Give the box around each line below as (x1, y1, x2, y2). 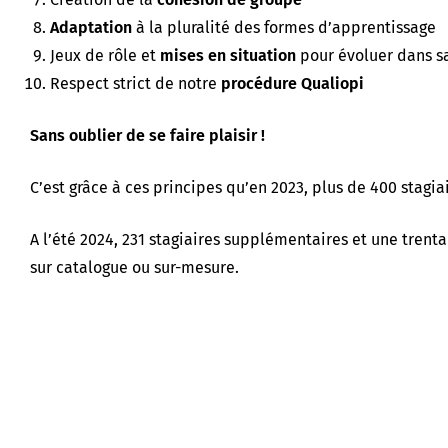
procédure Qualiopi (221, 73, 364, 93)
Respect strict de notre (50, 73, 221, 93)
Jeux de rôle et (50, 45, 160, 65)
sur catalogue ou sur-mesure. (30, 257, 239, 277)
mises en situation (160, 45, 296, 65)
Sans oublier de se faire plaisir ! (30, 125, 265, 145)
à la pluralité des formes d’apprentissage (132, 17, 436, 37)
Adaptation (50, 17, 132, 37)
